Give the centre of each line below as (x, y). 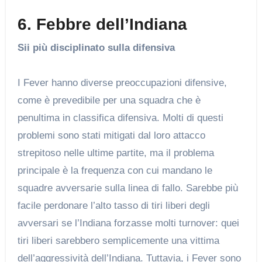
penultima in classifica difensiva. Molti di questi (120, 118)
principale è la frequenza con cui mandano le (115, 170)
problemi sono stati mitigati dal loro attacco (111, 135)
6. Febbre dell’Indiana (102, 25)
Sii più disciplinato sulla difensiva (96, 47)
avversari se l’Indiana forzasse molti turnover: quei (128, 223)
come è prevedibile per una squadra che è (109, 100)
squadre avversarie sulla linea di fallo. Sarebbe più (127, 188)
